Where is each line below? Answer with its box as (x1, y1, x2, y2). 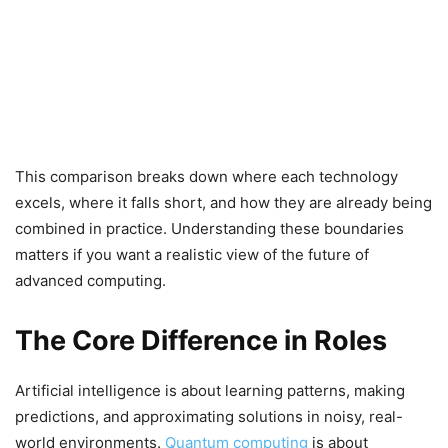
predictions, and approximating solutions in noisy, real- (15, 407, 403, 426)
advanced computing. (15, 271, 166, 290)
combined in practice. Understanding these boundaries (15, 219, 404, 238)
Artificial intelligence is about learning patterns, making (15, 381, 405, 400)
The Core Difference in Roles (15, 324, 387, 357)
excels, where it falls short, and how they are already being (15, 193, 432, 212)
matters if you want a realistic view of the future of (15, 245, 369, 264)
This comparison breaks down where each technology (15, 167, 398, 186)
